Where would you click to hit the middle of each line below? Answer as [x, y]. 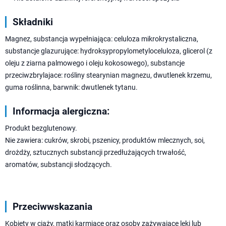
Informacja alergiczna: [61, 111]
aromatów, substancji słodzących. [59, 164]
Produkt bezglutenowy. [41, 128]
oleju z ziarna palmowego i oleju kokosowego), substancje [95, 63]
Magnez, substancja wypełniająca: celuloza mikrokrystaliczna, [102, 39]
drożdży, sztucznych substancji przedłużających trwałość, [96, 152]
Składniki [33, 22]
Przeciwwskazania [52, 206]
